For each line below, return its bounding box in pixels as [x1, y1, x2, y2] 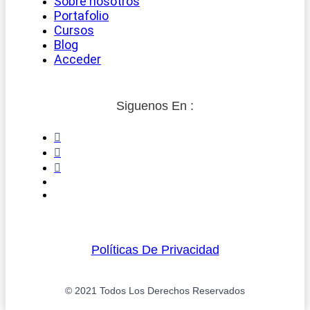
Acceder [54, 51, 101, 66]
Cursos [54, 22, 94, 37]
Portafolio [54, 8, 109, 23]
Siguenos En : [116, 98, 194, 113]
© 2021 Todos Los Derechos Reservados [65, 284, 245, 296]
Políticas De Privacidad [91, 242, 219, 257]
